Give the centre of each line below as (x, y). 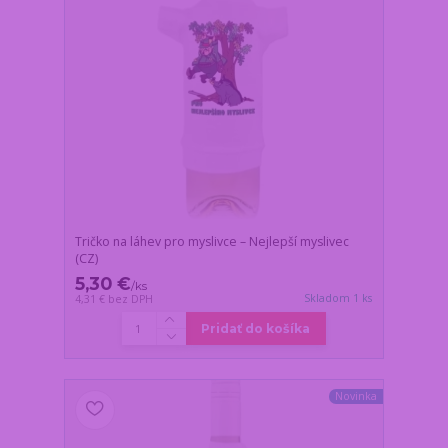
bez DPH (131, 298)
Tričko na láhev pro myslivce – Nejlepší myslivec (212, 241)
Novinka (355, 396)
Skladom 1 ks (338, 297)
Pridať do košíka (256, 328)
